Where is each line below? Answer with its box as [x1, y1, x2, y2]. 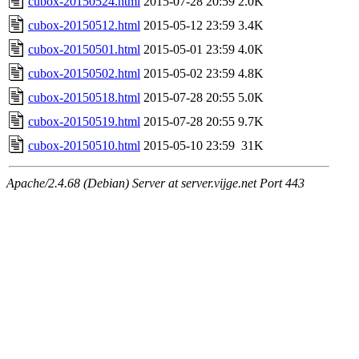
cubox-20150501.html [28, 42, 140, 56]
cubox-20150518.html [28, 90, 140, 104]
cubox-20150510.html [28, 138, 140, 152]
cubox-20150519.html [28, 114, 140, 128]
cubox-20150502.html [28, 66, 140, 80]
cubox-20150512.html [28, 18, 140, 32]
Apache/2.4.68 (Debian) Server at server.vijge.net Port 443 [6, 175, 305, 190]
